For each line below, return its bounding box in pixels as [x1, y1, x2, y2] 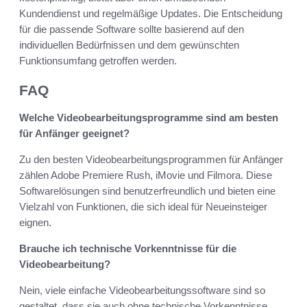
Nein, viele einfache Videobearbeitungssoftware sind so [19, 284, 265, 297]
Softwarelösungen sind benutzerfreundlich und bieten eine [19, 185, 275, 197]
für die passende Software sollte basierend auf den [19, 23, 244, 35]
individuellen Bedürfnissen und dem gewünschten [19, 38, 239, 51]
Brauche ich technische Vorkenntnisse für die [19, 243, 236, 255]
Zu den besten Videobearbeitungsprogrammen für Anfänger [19, 153, 283, 166]
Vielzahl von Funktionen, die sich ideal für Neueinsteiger [19, 201, 267, 213]
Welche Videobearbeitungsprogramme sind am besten [19, 112, 278, 124]
